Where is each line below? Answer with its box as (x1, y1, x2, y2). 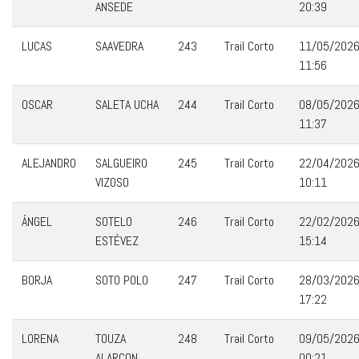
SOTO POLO (95, 272, 148, 288)
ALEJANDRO (22, 155, 76, 171)
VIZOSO (95, 174, 129, 191)
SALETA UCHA (95, 96, 159, 113)
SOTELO (95, 213, 132, 230)
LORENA (22, 330, 58, 347)
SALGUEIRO (95, 155, 147, 171)
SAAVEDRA (95, 38, 143, 54)
